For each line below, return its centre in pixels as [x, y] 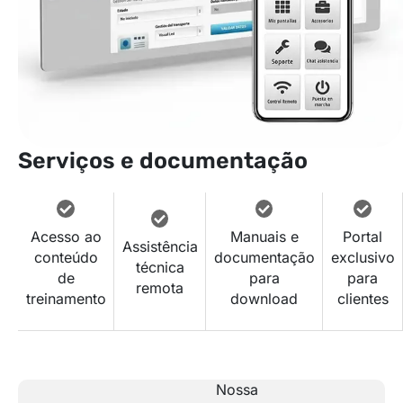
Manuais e [264, 236]
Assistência [160, 246]
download [264, 298]
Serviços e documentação [163, 161]
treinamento [66, 298]
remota [160, 287]
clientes [363, 298]
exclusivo [363, 257]
